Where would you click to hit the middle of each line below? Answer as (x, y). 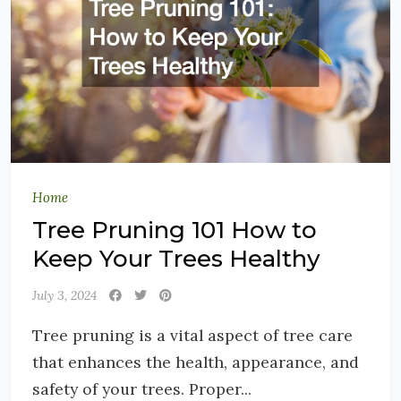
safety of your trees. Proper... (142, 388)
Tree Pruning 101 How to (175, 230)
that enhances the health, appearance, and (196, 362)
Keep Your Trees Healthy (176, 258)
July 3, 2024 (64, 295)
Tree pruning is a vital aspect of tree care (192, 335)
